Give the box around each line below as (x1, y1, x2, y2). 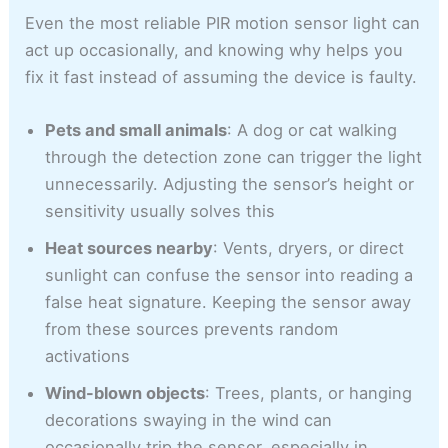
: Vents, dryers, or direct (213, 237, 405, 258)
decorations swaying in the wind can (45, 409, 333, 430)
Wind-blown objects (45, 382, 206, 403)
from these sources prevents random (45, 318, 339, 339)
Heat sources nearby (45, 237, 214, 258)
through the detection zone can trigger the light (45, 146, 423, 167)
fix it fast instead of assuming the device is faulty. (25, 66, 418, 87)
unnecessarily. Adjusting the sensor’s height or (45, 173, 415, 194)
